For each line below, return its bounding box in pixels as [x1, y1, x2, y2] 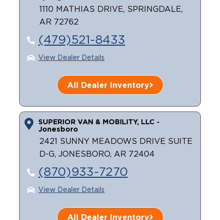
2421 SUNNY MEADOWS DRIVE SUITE [39, 137, 192, 145]
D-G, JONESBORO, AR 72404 [39, 150, 155, 158]
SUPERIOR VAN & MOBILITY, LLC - [38, 118, 160, 125]
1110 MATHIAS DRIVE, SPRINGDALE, [39, 5, 183, 13]
